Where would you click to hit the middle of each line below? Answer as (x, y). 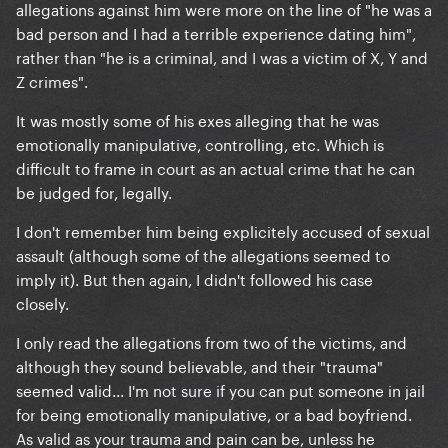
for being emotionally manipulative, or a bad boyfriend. (214, 412)
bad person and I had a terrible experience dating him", (216, 31)
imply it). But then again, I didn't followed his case (194, 277)
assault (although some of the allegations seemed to (203, 253)
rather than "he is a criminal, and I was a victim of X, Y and (222, 55)
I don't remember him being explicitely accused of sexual (223, 229)
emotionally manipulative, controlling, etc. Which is (200, 142)
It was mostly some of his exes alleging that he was (197, 118)
